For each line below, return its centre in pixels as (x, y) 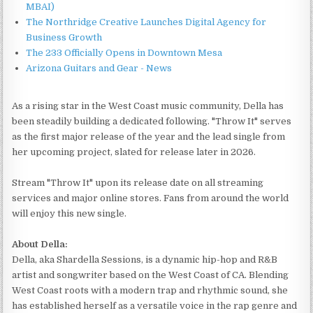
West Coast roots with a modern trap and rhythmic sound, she (150, 290)
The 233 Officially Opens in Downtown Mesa (124, 52)
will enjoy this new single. (70, 213)
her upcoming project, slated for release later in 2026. (134, 152)
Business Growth (64, 37)
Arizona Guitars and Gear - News (99, 68)
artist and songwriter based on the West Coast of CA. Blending (151, 275)
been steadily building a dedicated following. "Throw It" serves (152, 121)
